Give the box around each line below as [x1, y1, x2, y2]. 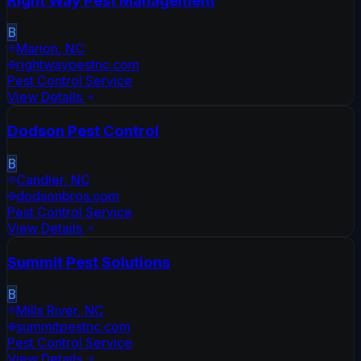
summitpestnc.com [16, 318, 131, 335]
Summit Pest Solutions [7, 252, 170, 272]
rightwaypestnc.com [16, 56, 139, 73]
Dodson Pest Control [7, 122, 159, 141]
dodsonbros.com [16, 187, 119, 204]
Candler [16, 171, 64, 188]
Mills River [16, 302, 77, 319]
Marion [16, 40, 58, 57]
